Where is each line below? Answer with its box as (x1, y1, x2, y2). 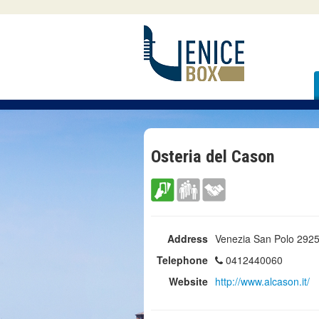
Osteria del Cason (151, 146, 275, 167)
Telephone (157, 253, 208, 267)
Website (169, 274, 208, 288)
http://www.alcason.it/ (215, 274, 310, 288)
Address (167, 231, 208, 246)
